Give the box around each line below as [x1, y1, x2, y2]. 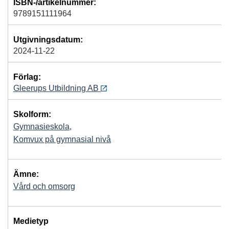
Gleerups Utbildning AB [13, 83, 101, 93]
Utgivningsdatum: [13, 35, 83, 44]
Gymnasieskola [13, 122, 70, 131]
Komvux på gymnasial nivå [13, 134, 111, 144]
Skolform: [13, 109, 51, 119]
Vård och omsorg [13, 181, 75, 191]
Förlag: [13, 72, 41, 81]
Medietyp [13, 216, 49, 225]
